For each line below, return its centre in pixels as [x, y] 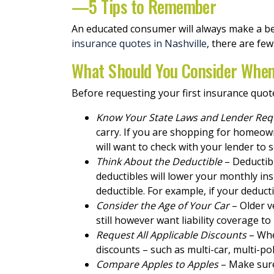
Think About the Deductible [159, 161]
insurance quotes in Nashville [139, 43]
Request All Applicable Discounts [171, 235]
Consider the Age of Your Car [163, 206]
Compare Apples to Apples [157, 264]
